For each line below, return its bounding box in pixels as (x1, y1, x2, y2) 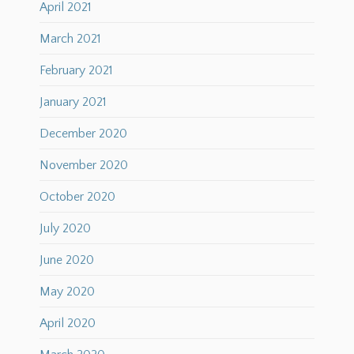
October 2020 (40, 190, 115, 205)
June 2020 (40, 253, 94, 268)
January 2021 (40, 95, 107, 110)
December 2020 (40, 126, 127, 141)
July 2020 (40, 221, 91, 236)
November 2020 (40, 158, 128, 173)
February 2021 (40, 63, 113, 78)
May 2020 (40, 284, 95, 299)
